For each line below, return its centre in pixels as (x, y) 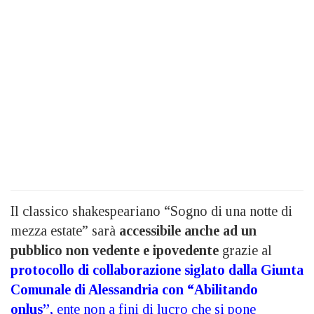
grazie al (245, 250)
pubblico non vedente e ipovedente (115, 250)
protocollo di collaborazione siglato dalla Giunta (157, 269)
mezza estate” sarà (65, 230)
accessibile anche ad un (188, 230)
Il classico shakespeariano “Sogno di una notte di (151, 211)
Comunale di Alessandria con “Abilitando (134, 289)
